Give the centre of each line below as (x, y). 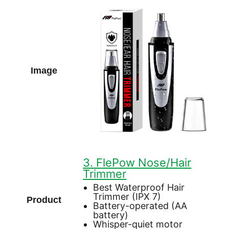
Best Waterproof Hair (139, 187)
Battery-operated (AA (140, 205)
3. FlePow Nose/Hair (137, 162)
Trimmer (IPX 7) (127, 196)
